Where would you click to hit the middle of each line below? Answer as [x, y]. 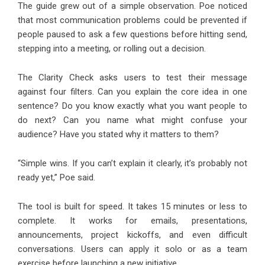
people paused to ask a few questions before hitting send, [132, 35]
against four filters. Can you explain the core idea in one [132, 92]
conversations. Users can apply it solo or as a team [132, 249]
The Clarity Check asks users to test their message [132, 78]
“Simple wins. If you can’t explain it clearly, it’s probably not [132, 164]
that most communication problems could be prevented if [132, 20]
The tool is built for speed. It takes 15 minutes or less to [132, 207]
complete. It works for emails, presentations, [132, 221]
